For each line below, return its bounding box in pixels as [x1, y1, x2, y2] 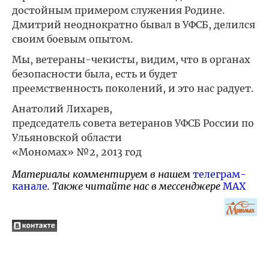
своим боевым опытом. [12, 33, 133, 45]
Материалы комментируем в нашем [12, 168, 193, 180]
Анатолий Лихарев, [12, 103, 112, 115]
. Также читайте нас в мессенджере [47, 180, 223, 192]
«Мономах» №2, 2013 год [12, 146, 142, 158]
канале [12, 180, 47, 192]
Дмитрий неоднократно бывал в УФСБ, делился [12, 19, 255, 31]
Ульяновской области [12, 131, 122, 144]
